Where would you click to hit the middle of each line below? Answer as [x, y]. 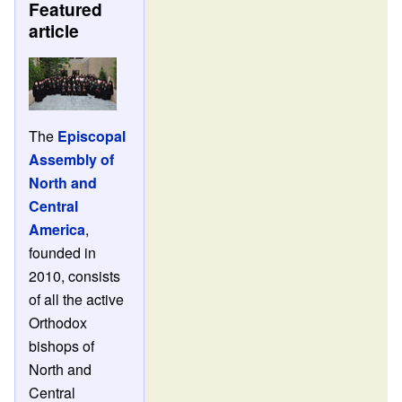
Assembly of [72, 159]
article [54, 31]
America [57, 229]
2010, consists [75, 275]
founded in [63, 252]
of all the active [77, 299]
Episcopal [92, 135]
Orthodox [58, 322]
